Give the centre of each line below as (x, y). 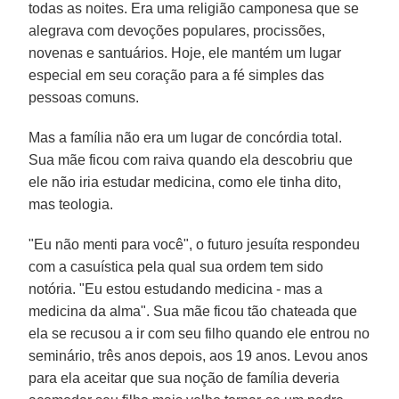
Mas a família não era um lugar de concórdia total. (186, 137)
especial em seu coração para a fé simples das (177, 75)
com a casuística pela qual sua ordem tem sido (176, 266)
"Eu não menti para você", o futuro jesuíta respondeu (195, 244)
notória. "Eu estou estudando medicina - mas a (176, 289)
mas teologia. (71, 204)
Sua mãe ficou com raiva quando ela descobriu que (191, 159)
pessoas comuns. (84, 97)
